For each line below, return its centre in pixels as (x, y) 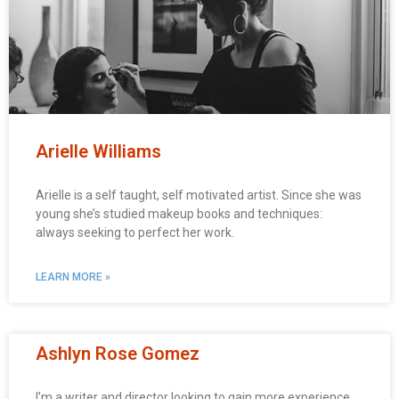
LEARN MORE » (73, 277)
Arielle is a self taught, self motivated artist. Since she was (199, 195)
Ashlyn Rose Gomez (118, 354)
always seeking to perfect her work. (135, 232)
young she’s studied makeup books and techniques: (179, 214)
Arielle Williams (98, 151)
